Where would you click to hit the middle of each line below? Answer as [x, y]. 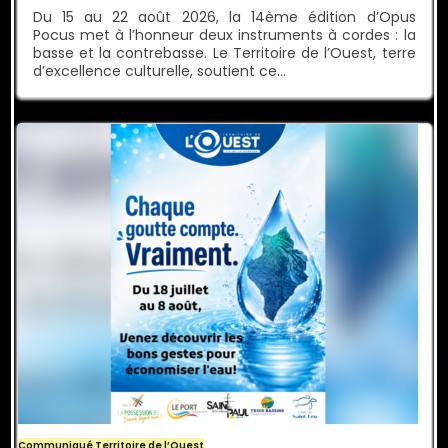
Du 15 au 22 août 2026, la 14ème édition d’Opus [224, 17]
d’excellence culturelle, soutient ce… [159, 71]
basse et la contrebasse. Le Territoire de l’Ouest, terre [224, 53]
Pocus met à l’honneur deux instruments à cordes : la [224, 35]
